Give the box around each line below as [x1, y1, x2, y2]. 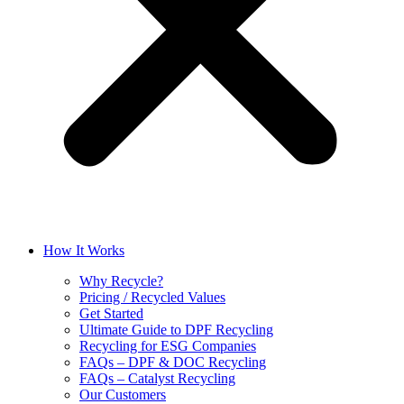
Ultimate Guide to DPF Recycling [79, 322, 273, 337]
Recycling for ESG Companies [79, 338, 256, 353]
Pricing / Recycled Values [79, 289, 225, 305]
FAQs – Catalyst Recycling [79, 371, 235, 386]
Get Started [79, 306, 143, 321]
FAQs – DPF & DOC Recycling [79, 354, 266, 370]
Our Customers [79, 387, 166, 402]
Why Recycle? [79, 273, 163, 289]
